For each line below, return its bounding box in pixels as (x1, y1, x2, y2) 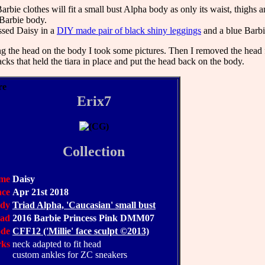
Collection (63, 143, 125, 159)
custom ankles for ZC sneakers (12, 249, 127, 260)
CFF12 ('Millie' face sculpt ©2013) (12, 225, 149, 236)
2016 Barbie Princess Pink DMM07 (12, 212, 154, 223)
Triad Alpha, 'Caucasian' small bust (12, 199, 156, 210)
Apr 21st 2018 (12, 186, 69, 197)
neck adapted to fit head (12, 238, 101, 249)
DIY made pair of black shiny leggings (57, 25, 201, 35)
